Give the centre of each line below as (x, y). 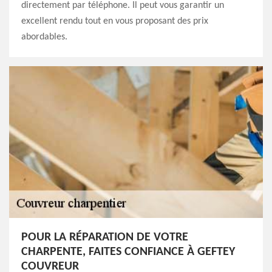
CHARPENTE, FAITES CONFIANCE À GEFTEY (128, 252)
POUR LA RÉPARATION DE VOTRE (105, 237)
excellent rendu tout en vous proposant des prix (115, 21)
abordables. (44, 37)
